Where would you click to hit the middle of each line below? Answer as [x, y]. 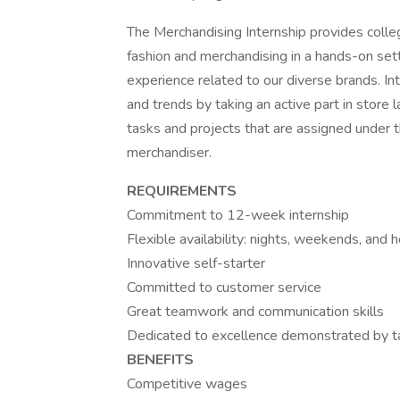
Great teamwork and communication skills [255, 312]
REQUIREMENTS [182, 191]
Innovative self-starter [196, 263]
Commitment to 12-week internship [238, 215]
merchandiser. [169, 153]
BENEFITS [160, 360]
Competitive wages [187, 384]
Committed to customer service [224, 287]
